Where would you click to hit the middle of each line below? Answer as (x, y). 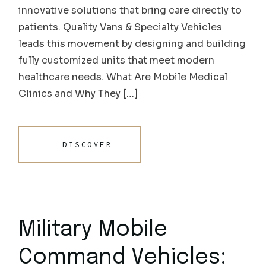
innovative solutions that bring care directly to (130, 10)
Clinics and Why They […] (78, 93)
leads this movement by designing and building (132, 43)
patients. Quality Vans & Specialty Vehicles (121, 27)
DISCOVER (88, 144)
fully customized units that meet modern (117, 60)
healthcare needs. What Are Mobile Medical (123, 77)
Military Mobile (93, 229)
